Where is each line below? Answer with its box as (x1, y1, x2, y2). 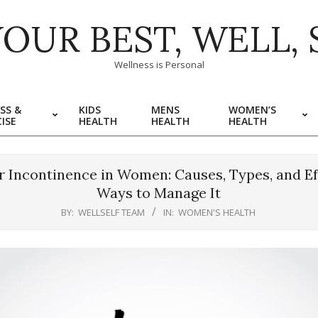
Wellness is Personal (114, 58, 204, 71)
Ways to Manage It (96, 184, 221, 202)
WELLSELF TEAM (78, 206, 145, 219)
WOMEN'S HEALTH (178, 206, 256, 219)
